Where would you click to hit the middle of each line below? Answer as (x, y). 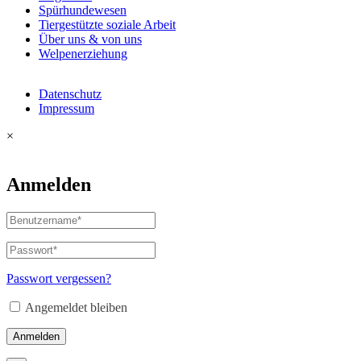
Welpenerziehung (83, 53)
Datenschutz (70, 93)
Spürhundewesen (83, 10)
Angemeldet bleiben (76, 307)
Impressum (66, 108)
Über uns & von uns (90, 39)
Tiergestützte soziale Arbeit (107, 24)
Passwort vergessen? (59, 278)
